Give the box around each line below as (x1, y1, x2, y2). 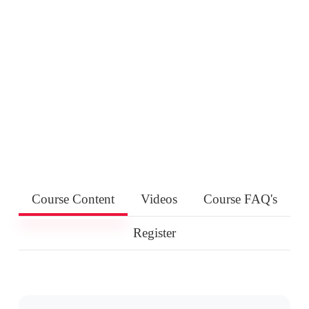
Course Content (31, 192, 114, 207)
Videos (141, 192, 177, 207)
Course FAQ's (203, 192, 278, 207)
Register (132, 226, 176, 241)
